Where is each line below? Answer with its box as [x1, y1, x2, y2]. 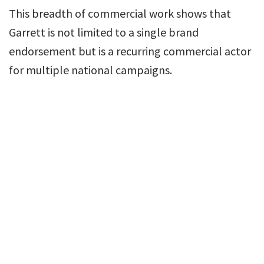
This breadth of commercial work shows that [9, 6, 231, 21]
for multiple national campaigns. [9, 62, 172, 77]
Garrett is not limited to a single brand [9, 25, 199, 39]
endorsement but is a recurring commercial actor [9, 44, 251, 58]
